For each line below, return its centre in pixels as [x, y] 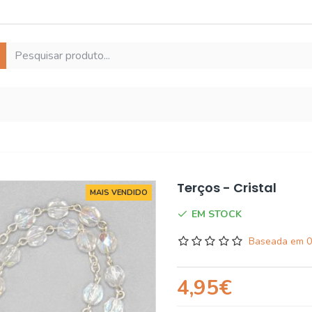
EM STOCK [217, 214]
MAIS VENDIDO [119, 193]
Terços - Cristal [227, 188]
